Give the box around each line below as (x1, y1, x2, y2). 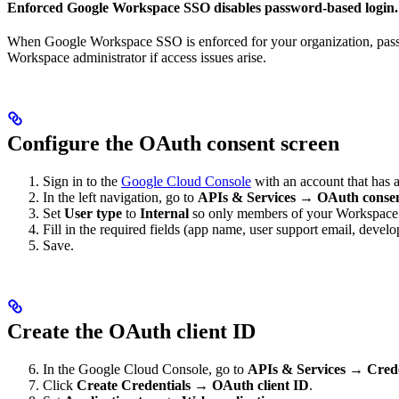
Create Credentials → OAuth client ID (77, 377, 309, 393)
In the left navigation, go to (43, 189, 198, 205)
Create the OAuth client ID (7, 319, 256, 343)
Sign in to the (43, 173, 121, 189)
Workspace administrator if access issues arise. (7, 49, 266, 65)
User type (64, 205, 122, 221)
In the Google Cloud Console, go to (43, 361, 248, 377)
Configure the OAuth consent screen (7, 131, 339, 155)
